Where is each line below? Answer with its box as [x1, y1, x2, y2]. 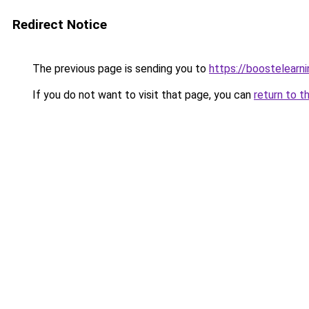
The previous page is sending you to [30, 62, 209, 75]
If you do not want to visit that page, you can [30, 88, 254, 101]
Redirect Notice [12, 17, 107, 32]
